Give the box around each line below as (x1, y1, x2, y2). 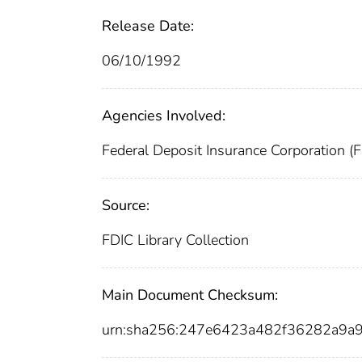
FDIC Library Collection (102, 230, 249, 250)
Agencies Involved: (102, 106, 225, 126)
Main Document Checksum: (102, 285, 278, 305)
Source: (102, 196, 149, 216)
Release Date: (102, 16, 194, 36)
